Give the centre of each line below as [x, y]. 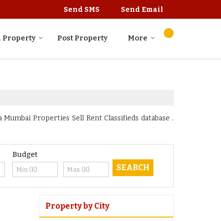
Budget [25, 155]
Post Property [82, 38]
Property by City [77, 206]
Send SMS [82, 10]
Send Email [142, 10]
